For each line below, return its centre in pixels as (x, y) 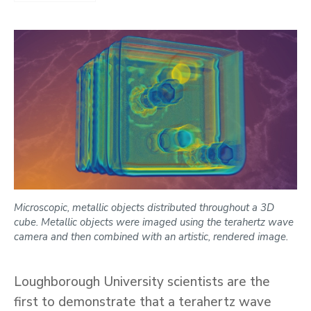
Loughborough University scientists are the (142, 281)
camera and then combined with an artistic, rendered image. (151, 236)
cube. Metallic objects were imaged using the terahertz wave (154, 222)
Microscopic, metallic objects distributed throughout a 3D (144, 207)
